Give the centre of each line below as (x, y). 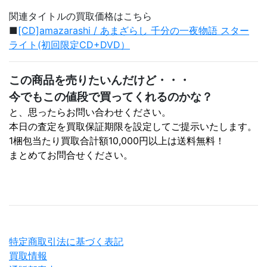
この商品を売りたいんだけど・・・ (100, 80)
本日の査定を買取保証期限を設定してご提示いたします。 (133, 126)
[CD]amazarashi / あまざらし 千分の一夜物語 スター (133, 30)
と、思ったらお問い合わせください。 (90, 112)
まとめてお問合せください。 (71, 155)
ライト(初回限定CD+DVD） (69, 45)
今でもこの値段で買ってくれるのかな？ (111, 97)
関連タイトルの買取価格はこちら (80, 16)
